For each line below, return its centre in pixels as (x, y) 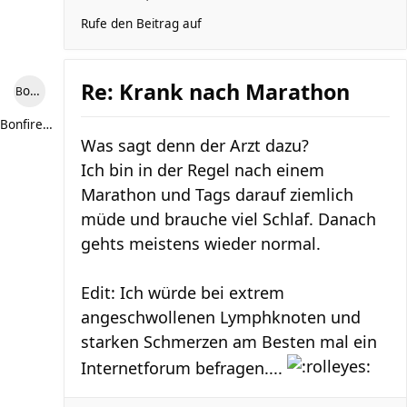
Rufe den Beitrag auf (141, 24)
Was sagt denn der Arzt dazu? (195, 145)
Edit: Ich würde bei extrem (183, 293)
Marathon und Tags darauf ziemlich (217, 194)
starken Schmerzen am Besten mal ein (229, 342)
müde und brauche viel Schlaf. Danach (228, 219)
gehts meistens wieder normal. (201, 243)
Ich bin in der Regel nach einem (203, 170)
